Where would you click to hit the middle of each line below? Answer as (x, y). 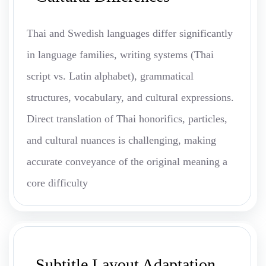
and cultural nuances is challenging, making (121, 140)
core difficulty (57, 183)
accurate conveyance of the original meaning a (127, 162)
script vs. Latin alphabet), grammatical (110, 76)
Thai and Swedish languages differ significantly (130, 34)
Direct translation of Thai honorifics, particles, (127, 119)
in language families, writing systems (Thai (120, 55)
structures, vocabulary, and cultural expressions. (130, 98)
